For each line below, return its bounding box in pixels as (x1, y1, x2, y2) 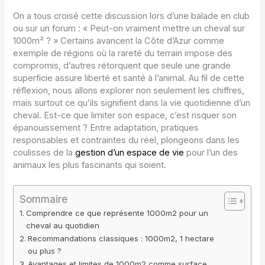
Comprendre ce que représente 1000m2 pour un (26, 208, 209, 218)
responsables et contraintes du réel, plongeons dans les (13, 134, 240, 146)
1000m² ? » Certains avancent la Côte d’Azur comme (13, 35, 225, 46)
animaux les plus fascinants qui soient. (13, 159, 167, 170)
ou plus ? (28, 245, 62, 256)
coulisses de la (13, 147, 76, 158)
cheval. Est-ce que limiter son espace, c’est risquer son (13, 109, 237, 121)
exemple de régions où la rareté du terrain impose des (13, 47, 233, 59)
